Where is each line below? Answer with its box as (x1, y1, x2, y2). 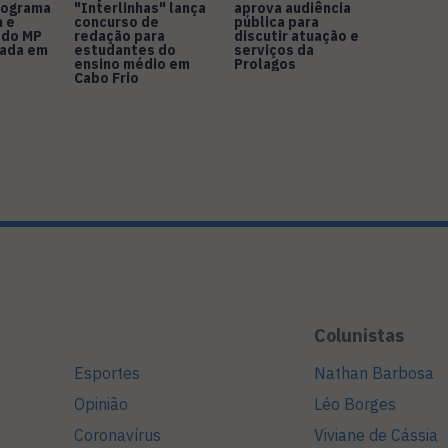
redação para (74, 27, 165, 46)
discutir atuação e (234, 27, 359, 46)
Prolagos (234, 55, 296, 74)
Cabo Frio (74, 69, 139, 88)
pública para (234, 13, 319, 32)
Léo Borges (314, 394, 396, 415)
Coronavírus (74, 425, 161, 446)
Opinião (74, 394, 128, 415)
